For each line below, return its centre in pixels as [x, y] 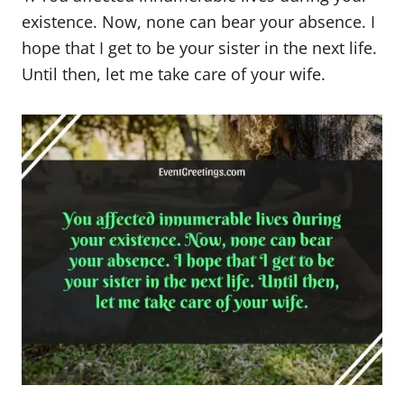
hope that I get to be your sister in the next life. [199, 48]
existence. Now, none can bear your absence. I [198, 22]
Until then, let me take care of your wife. [174, 74]
